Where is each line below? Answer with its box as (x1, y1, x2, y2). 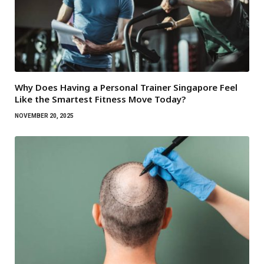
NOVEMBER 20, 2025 (15, 113, 74, 120)
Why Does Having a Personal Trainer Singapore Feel (15, 81, 237, 94)
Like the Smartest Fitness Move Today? (15, 93, 186, 105)
